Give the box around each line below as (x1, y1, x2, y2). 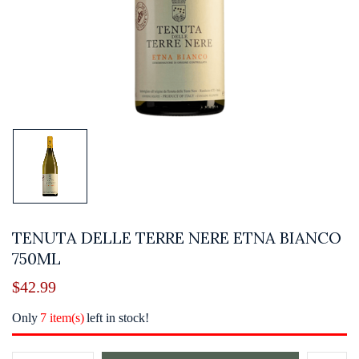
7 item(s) (40, 310, 84, 325)
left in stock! (87, 310, 149, 325)
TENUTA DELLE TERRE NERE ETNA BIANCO (12, 227, 341, 248)
